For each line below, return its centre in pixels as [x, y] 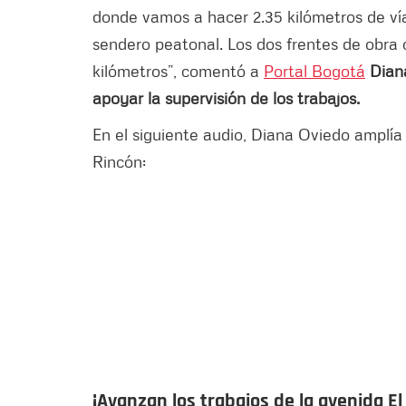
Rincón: [119, 161]
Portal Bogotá [314, 70]
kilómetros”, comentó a [178, 70]
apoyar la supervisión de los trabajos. [226, 97]
